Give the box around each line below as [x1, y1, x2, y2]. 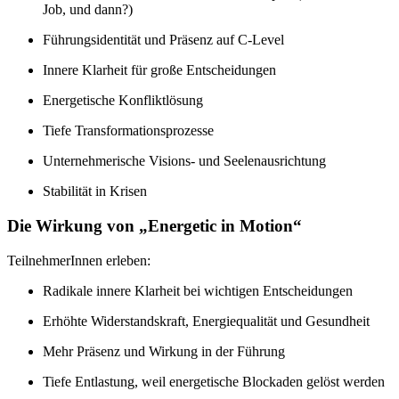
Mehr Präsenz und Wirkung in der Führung [43, 343, 285, 359]
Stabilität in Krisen [43, 183, 147, 199]
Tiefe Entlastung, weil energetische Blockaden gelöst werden [43, 373, 385, 389]
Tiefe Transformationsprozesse [43, 123, 214, 139]
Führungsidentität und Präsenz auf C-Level [43, 32, 284, 48]
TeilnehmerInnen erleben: [7, 252, 151, 268]
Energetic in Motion [148, 216, 293, 236]
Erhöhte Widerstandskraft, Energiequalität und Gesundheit [43, 313, 370, 329]
